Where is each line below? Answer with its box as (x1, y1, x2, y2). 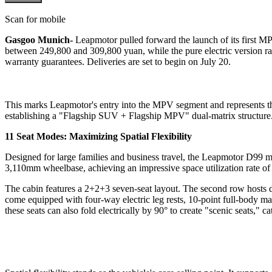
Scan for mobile (5, 13, 66, 24)
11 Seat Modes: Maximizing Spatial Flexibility (5, 131, 192, 141)
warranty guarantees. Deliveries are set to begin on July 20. (5, 56, 231, 67)
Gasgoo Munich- (5, 34, 73, 45)
